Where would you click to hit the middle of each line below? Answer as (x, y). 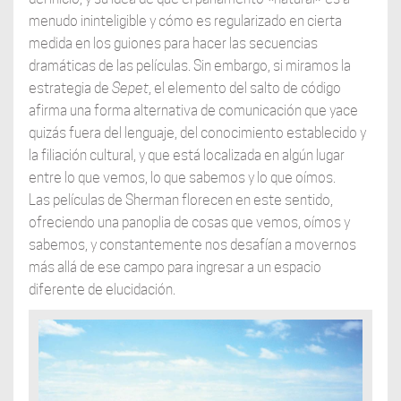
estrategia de (70, 88)
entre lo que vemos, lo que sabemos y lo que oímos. (182, 177)
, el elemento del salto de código (244, 88)
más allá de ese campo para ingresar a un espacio (175, 267)
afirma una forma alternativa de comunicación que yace (193, 110)
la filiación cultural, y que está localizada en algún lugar (186, 155)
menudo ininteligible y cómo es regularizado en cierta (185, 21)
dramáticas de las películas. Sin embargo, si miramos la (189, 65)
